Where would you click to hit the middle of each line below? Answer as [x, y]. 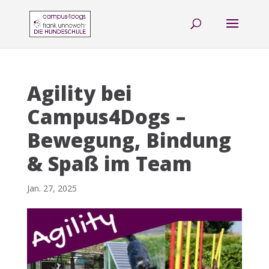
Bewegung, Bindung [129, 140]
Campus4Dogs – [106, 117]
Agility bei [79, 93]
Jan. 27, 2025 [52, 188]
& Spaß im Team [109, 164]
